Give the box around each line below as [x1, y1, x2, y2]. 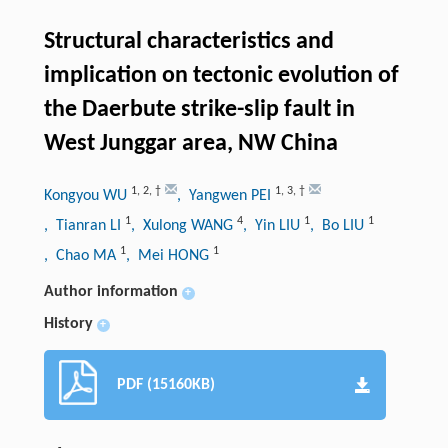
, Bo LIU [309, 218, 368, 235]
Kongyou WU [43, 188, 131, 205]
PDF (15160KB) [116, 377, 215, 394]
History [43, 316, 93, 333]
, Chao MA [43, 248, 120, 265]
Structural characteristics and [43, 30, 334, 55]
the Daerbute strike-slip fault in [43, 98, 355, 123]
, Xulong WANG [130, 218, 237, 235]
